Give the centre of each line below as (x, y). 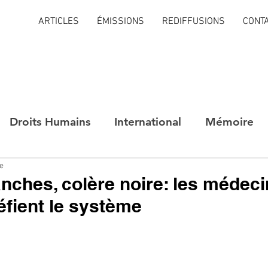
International (148, 121)
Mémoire (229, 121)
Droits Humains (50, 121)
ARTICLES (59, 22)
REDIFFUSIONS (194, 22)
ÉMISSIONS (121, 22)
